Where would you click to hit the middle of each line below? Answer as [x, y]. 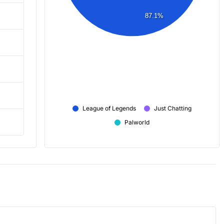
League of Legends [109, 108]
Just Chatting [172, 108]
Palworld [137, 122]
